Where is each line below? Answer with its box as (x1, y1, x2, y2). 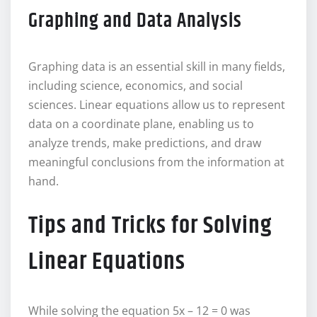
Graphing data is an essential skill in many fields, (28, 59, 285, 75)
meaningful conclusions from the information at (28, 154, 284, 171)
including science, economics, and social (28, 78, 243, 94)
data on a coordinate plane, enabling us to (28, 116, 254, 132)
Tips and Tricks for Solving (28, 207, 272, 245)
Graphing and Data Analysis (28, 6, 242, 37)
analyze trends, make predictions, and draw (28, 135, 261, 151)
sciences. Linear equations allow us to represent (28, 97, 285, 113)
